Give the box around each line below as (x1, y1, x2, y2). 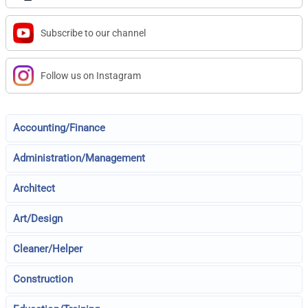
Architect (13, 182, 56, 195)
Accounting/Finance (13, 122, 106, 135)
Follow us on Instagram (41, 70, 142, 82)
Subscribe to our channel (41, 27, 146, 39)
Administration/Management (13, 152, 146, 165)
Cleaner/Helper (13, 243, 83, 256)
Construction (13, 273, 74, 286)
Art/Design (13, 212, 63, 225)
